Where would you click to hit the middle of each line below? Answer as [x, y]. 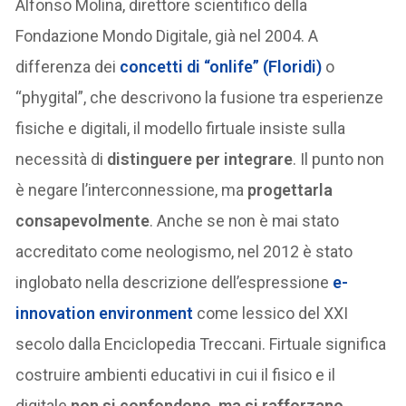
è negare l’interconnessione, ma [132, 189]
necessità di [62, 159]
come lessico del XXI [271, 313]
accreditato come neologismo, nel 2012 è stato [184, 251]
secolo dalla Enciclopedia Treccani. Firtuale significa [201, 343]
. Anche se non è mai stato [245, 220]
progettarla [290, 189]
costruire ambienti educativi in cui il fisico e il [176, 374]
